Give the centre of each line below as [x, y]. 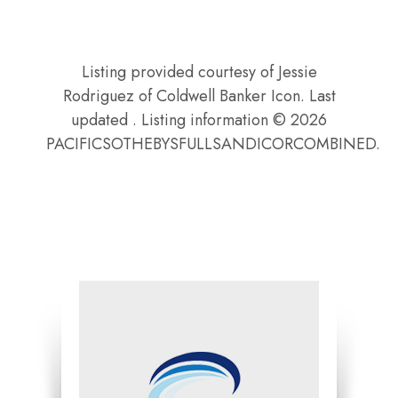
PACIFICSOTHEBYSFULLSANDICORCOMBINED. [214, 143]
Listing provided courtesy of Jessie [199, 72]
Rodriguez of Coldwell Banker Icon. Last [199, 96]
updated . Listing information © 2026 [199, 119]
